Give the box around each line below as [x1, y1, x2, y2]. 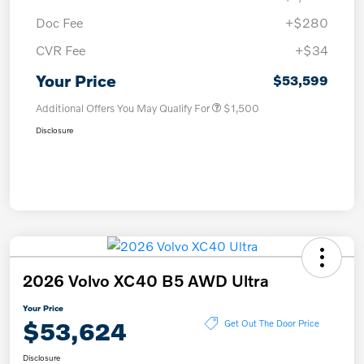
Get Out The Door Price [223, 317, 319, 329]
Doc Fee [36, 14, 83, 30]
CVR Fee [36, 41, 85, 58]
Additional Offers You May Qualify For [36, 101, 210, 115]
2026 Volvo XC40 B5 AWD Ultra [23, 270, 269, 290]
